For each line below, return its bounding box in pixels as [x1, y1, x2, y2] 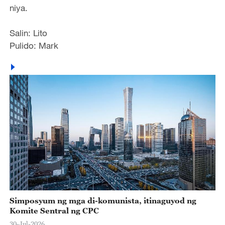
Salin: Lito [9, 27, 47, 38]
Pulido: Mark [9, 40, 58, 51]
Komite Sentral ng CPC [9, 205, 99, 215]
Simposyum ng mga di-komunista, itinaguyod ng [9, 195, 196, 205]
